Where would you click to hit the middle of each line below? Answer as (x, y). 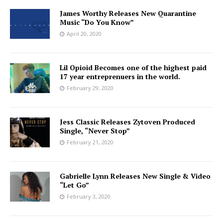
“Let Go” (74, 185)
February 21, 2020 (90, 142)
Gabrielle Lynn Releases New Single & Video (135, 176)
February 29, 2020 (90, 88)
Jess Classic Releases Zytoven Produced (127, 122)
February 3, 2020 (89, 196)
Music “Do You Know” (97, 22)
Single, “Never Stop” (95, 131)
